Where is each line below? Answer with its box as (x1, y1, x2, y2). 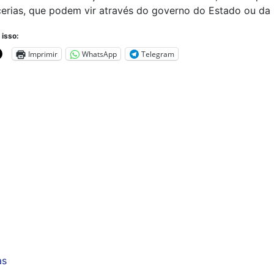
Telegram (141, 48, 174, 59)
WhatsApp (81, 48, 117, 59)
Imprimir (28, 48, 57, 59)
